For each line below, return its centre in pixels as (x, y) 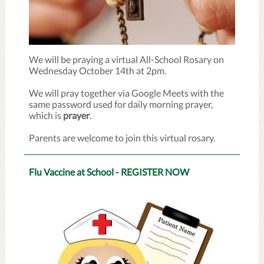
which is (46, 115)
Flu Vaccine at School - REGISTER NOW (109, 172)
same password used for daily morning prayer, (121, 104)
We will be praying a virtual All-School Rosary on (126, 59)
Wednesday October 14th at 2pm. (98, 70)
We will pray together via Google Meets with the (126, 93)
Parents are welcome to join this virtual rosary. (122, 138)
